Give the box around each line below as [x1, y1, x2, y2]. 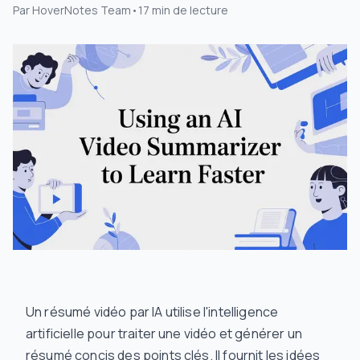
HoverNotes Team [32, 2, 131, 18]
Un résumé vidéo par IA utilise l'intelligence [26, 303, 279, 321]
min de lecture [152, 2, 228, 18]
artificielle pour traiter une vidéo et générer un [26, 325, 302, 342]
